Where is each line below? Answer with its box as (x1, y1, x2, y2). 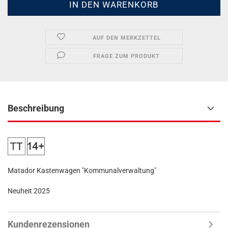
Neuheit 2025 (8, 187, 50, 195)
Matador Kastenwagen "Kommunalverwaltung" (8, 166, 156, 175)
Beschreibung (8, 103, 64, 113)
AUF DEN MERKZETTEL (92, 35, 161, 41)
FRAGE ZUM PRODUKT (93, 53, 160, 60)
